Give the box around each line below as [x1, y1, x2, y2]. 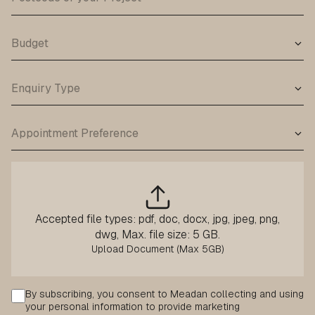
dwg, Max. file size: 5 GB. [95, 227, 220, 243]
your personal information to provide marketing [25, 300, 240, 314]
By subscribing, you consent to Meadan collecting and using [25, 288, 304, 301]
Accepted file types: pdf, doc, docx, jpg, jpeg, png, [35, 212, 280, 227]
